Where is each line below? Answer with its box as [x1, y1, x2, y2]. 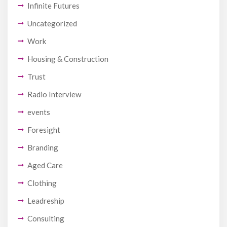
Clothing [27, 178, 57, 187]
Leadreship [27, 196, 64, 205]
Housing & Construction [27, 54, 108, 63]
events [27, 107, 50, 117]
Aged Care [27, 160, 63, 170]
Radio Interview [27, 89, 81, 99]
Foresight [27, 125, 60, 134]
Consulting [27, 213, 64, 223]
